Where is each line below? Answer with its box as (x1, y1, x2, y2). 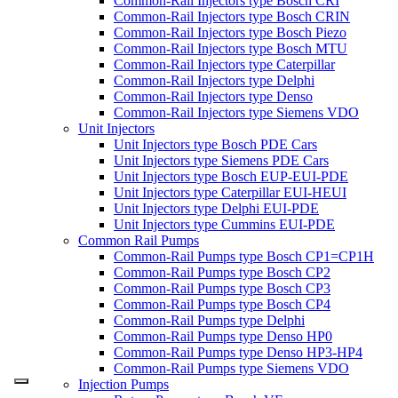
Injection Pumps (78, 376, 169, 392)
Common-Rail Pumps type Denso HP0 (114, 328, 332, 344)
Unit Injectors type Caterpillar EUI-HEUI (114, 184, 346, 200)
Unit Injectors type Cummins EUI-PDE (114, 216, 335, 232)
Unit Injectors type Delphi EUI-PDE (114, 200, 319, 216)
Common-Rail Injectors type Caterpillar (114, 56, 335, 72)
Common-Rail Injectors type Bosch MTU (114, 40, 347, 56)
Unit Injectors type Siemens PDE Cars (114, 152, 329, 168)
